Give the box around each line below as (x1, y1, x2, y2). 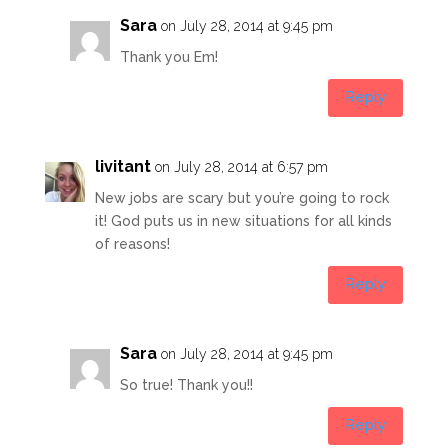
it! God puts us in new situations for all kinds (94, 212, 392, 229)
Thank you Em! (119, 48, 218, 65)
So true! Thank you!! (119, 376, 253, 393)
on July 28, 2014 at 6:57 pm (154, 158, 328, 175)
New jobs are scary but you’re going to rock (94, 189, 389, 206)
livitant (94, 156, 151, 176)
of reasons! (94, 235, 170, 252)
